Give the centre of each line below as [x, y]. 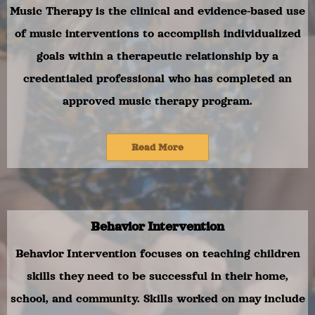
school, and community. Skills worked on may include [157, 299]
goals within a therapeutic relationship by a [157, 56]
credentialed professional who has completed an [157, 79]
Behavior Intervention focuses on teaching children [157, 254]
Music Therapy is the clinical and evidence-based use [157, 11]
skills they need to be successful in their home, [157, 276]
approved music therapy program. [157, 101]
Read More [157, 147]
